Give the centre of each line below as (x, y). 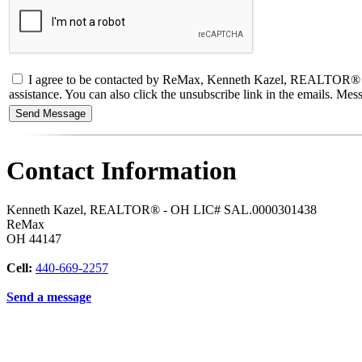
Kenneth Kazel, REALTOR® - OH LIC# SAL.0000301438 (162, 210)
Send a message (49, 297)
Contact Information (122, 170)
